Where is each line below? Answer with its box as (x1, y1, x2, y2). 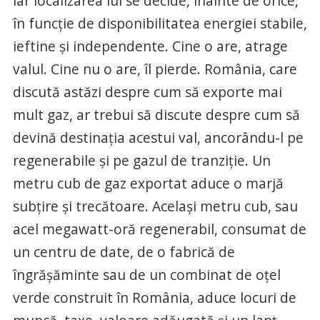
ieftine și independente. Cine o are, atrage (12, 36, 288, 56)
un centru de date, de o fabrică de (12, 242, 235, 261)
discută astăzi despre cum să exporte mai (12, 82, 282, 101)
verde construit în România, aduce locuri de (12, 288, 296, 307)
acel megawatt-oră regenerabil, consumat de (12, 219, 306, 239)
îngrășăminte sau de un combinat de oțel (12, 265, 281, 284)
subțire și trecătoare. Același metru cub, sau (12, 196, 298, 216)
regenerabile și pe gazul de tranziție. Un (12, 151, 271, 170)
